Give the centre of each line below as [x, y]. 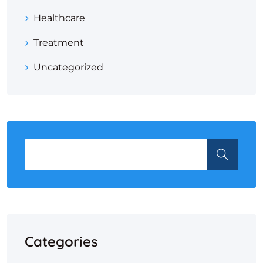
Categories [61, 241]
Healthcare [59, 18]
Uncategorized [68, 67]
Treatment [59, 43]
